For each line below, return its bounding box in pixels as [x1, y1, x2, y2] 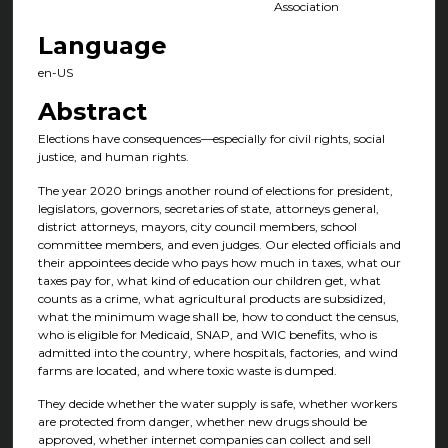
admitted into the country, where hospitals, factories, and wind [37, 344, 398, 360]
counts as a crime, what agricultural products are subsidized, [37, 290, 386, 306]
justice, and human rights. [37, 149, 189, 165]
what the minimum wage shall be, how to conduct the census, [37, 308, 399, 324]
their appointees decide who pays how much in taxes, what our [37, 254, 401, 270]
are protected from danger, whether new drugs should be [37, 414, 367, 430]
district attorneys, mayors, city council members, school [37, 218, 357, 234]
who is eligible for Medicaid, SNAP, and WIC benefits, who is [37, 326, 377, 342]
